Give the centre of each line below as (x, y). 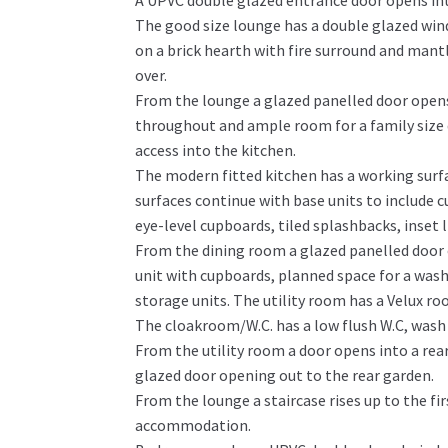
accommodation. (192, 425)
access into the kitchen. (215, 150)
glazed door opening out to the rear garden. (284, 375)
